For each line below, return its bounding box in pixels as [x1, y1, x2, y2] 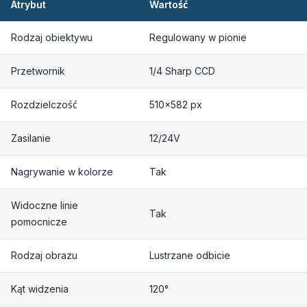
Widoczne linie [11, 199, 78, 212]
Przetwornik [11, 65, 65, 77]
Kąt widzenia [11, 283, 69, 295]
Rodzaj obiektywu [11, 32, 93, 44]
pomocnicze [11, 216, 67, 228]
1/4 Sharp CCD [149, 65, 215, 77]
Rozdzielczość [11, 99, 77, 111]
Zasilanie [11, 132, 51, 145]
